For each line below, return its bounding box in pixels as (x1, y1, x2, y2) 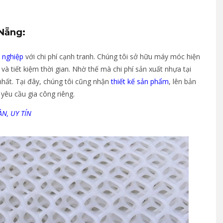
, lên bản (169, 76, 196, 86)
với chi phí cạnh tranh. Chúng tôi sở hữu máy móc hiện (23, 51, 200, 61)
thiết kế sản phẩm (111, 76, 169, 86)
